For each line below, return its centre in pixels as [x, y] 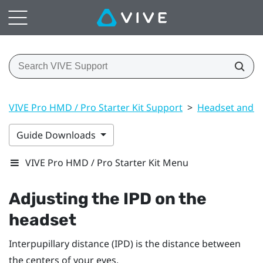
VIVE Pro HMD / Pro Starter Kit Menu [107, 162]
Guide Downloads [57, 135]
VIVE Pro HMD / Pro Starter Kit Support [96, 107]
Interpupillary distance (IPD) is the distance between [125, 243]
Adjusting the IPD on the [108, 198]
